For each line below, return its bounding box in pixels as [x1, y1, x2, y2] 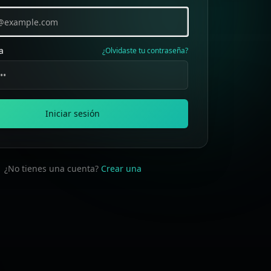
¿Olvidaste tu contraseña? [102, 45, 189, 56]
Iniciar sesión [45, 108, 100, 119]
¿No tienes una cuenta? [4, 163, 99, 174]
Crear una [100, 163, 142, 174]
